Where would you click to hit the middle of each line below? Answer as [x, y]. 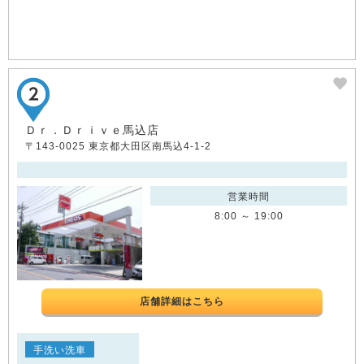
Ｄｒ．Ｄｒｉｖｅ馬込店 [92, 130]
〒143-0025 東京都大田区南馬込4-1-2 [118, 147]
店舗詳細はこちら [182, 302]
